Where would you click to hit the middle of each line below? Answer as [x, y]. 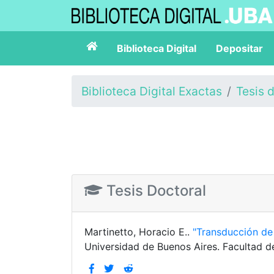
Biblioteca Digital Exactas [152, 91]
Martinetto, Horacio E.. [139, 232]
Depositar [239, 48]
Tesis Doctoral [154, 191]
